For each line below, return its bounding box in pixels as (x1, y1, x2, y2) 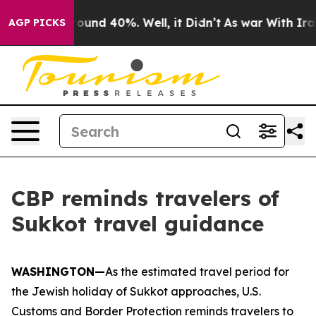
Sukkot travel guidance (11, 210, 264, 237)
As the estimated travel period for (105, 265, 289, 279)
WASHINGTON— (11, 265, 105, 279)
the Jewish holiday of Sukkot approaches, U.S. (11, 284, 261, 298)
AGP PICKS (8, 16, 66, 29)
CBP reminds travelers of (11, 185, 279, 212)
